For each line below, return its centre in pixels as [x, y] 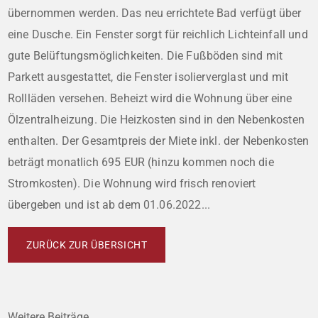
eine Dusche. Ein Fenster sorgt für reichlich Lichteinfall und [158, 34]
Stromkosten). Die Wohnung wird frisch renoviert [132, 183]
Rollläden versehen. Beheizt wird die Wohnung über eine [150, 98]
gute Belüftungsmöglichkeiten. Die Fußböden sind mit [146, 55]
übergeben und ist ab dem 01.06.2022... [109, 204]
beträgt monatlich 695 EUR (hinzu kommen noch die [141, 162]
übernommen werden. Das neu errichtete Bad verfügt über [155, 13]
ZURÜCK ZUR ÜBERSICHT [87, 245]
